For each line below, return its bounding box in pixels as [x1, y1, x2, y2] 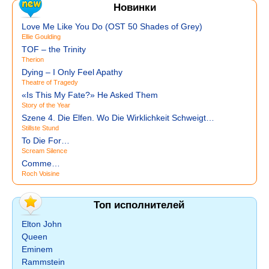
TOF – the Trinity [22, 44, 86, 54]
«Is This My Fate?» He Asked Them [22, 90, 158, 100]
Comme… [22, 159, 60, 168]
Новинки [113, 2, 156, 13]
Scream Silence [22, 147, 67, 154]
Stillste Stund [22, 124, 59, 131]
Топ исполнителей [94, 199, 184, 211]
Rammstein [22, 257, 65, 267]
